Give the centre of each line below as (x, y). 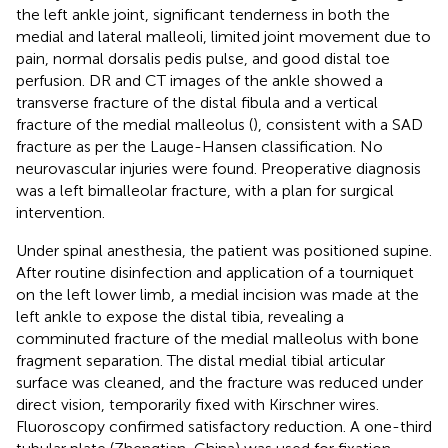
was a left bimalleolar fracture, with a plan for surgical (205, 190)
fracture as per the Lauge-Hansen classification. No (199, 146)
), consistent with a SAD (338, 124)
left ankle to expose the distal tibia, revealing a (180, 316)
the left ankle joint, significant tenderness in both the (203, 14)
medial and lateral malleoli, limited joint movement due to (223, 36)
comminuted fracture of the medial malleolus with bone (217, 338)
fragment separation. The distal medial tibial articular (200, 360)
